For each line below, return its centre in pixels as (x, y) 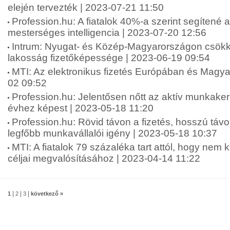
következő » (47, 194)
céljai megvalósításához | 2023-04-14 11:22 (104, 158)
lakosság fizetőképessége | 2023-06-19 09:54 (109, 58)
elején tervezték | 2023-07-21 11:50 (86, 7)
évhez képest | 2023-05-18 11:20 (81, 108)
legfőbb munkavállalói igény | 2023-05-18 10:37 (112, 133)
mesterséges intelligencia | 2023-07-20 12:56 (107, 33)
